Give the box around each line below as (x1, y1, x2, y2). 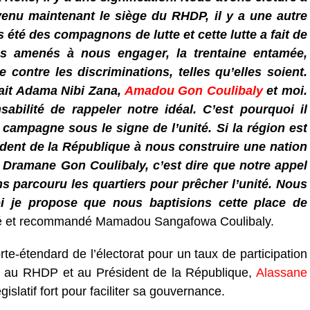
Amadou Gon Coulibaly (124, 84, 263, 98)
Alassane (256, 266, 307, 280)
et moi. (262, 84, 308, 98)
